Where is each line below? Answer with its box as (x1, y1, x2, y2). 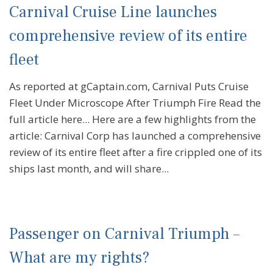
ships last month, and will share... (9, 161, 169, 176)
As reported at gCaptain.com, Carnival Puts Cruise (9, 79, 249, 94)
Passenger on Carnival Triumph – (9, 223, 239, 244)
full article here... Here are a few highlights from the (9, 112, 256, 127)
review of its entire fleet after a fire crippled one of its (9, 145, 262, 160)
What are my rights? (9, 247, 150, 268)
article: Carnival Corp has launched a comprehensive (9, 129, 261, 143)
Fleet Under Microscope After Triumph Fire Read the (9, 96, 261, 110)
